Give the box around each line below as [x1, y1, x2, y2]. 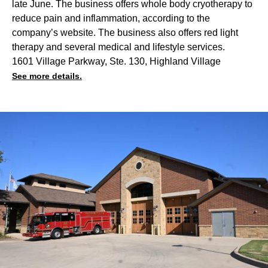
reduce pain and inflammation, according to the [12, 13, 210, 23]
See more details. [12, 71, 82, 81]
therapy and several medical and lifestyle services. [12, 41, 225, 52]
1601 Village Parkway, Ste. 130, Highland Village [12, 56, 221, 66]
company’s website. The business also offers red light [12, 27, 238, 38]
